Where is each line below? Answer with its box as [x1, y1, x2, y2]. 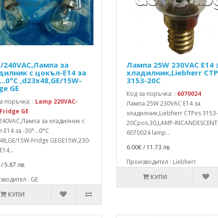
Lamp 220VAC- [35, 97, 78, 106]
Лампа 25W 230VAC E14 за [126, 99, 200, 108]
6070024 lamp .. [126, 128, 170, 137]
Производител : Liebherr [126, 158, 196, 166]
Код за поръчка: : [126, 90, 177, 98]
